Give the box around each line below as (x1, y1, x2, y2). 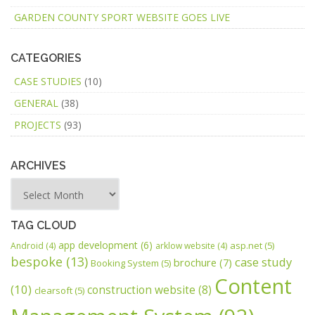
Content (214, 272, 292, 300)
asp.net (230, 239, 262, 252)
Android (11, 240, 44, 252)
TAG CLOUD (11, 219, 76, 232)
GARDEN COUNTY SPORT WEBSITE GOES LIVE (14, 11, 230, 24)
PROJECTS (14, 118, 61, 131)
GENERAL (14, 96, 58, 110)
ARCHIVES (11, 159, 66, 172)
